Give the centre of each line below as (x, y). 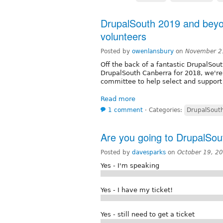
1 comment (125, 110)
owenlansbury (153, 51)
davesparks (149, 152)
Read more (118, 99)
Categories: (167, 110)
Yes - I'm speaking (130, 165)
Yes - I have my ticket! (137, 190)
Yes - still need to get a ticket (148, 214)
